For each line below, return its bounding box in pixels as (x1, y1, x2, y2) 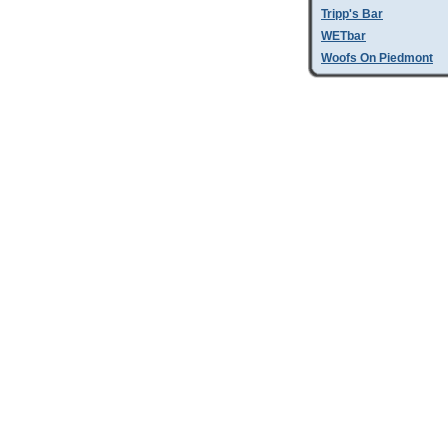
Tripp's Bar (321, 7, 383, 21)
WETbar (321, 29, 366, 43)
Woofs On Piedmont (321, 51, 433, 65)
